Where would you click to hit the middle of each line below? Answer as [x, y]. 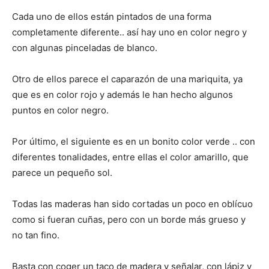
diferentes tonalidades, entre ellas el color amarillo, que [130, 157]
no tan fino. [36, 235]
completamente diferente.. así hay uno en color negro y [129, 32]
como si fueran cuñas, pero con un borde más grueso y [129, 219]
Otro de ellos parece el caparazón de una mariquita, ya [127, 79]
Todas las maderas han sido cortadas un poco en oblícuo [132, 204]
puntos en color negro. [60, 110]
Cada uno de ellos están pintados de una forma [112, 16]
